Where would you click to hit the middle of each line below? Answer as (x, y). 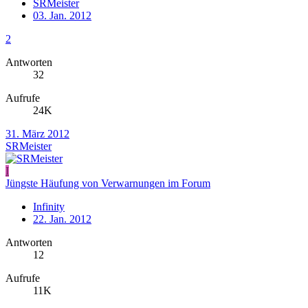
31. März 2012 (37, 133)
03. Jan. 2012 (62, 15)
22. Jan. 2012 (62, 219)
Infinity (49, 206)
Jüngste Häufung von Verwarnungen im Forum (108, 183)
